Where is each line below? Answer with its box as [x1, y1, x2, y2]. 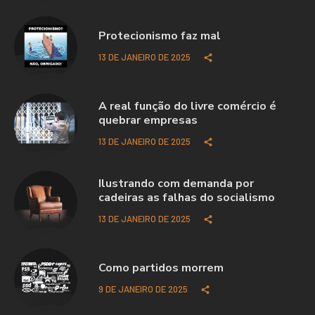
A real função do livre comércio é [98, 98, 276, 114]
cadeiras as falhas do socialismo [98, 189, 275, 205]
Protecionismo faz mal [98, 27, 221, 44]
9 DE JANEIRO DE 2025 [98, 283, 188, 295]
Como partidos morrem [98, 259, 224, 276]
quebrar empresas [98, 112, 198, 128]
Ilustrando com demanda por [98, 175, 254, 191]
